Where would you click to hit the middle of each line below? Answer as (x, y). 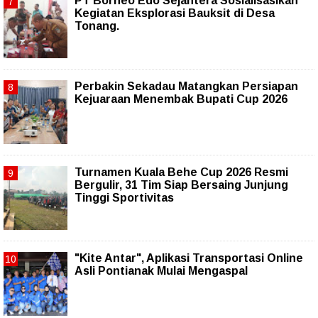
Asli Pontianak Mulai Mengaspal (161, 271)
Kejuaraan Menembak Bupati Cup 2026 (181, 99)
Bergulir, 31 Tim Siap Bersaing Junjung (181, 185)
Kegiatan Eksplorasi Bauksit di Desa (175, 13)
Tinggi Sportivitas (124, 198)
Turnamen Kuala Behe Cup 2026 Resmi (181, 172)
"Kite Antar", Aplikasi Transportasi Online (189, 258)
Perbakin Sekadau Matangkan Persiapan (186, 87)
